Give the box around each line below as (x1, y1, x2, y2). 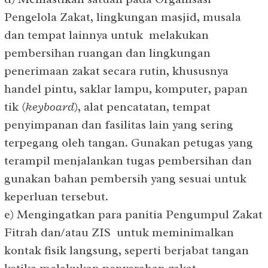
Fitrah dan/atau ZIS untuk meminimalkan (4, 224, 234, 240)
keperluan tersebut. (4, 188, 108, 204)
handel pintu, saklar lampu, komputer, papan (4, 81, 248, 96)
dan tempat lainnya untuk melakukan (4, 27, 209, 42)
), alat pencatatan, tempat (74, 99, 211, 114)
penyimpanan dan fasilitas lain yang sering (4, 117, 233, 132)
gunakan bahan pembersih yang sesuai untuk (4, 170, 246, 186)
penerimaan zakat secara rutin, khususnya (4, 63, 229, 78)
